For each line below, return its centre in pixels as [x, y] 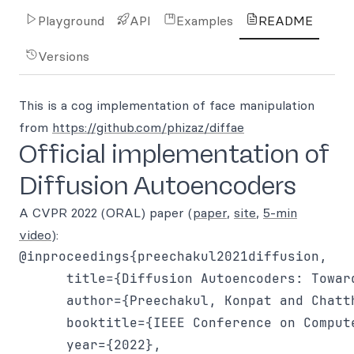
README [286, 21]
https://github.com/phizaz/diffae [148, 127]
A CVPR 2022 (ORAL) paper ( [106, 213]
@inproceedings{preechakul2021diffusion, [173, 256]
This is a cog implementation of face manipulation [167, 105]
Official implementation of [174, 154]
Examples [205, 21]
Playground [71, 21]
